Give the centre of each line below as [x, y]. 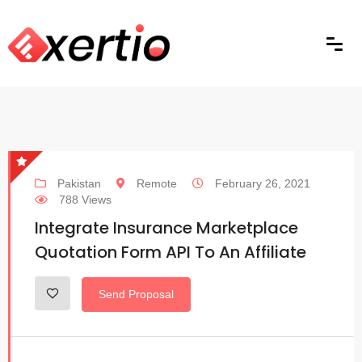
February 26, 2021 [261, 184]
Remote [155, 184]
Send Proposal [136, 294]
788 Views [84, 200]
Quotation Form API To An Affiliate [170, 253]
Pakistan [78, 184]
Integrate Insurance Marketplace [166, 228]
